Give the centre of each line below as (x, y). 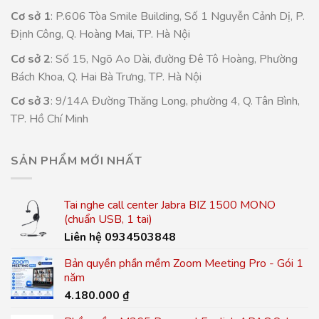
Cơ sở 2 (31, 59)
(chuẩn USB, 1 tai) (108, 220)
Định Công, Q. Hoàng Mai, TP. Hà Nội (100, 34)
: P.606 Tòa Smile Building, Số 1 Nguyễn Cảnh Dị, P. (178, 16)
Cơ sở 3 (31, 101)
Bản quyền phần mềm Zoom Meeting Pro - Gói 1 (184, 264)
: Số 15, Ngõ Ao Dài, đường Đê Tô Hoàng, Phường (174, 59)
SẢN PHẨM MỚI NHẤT (77, 161)
